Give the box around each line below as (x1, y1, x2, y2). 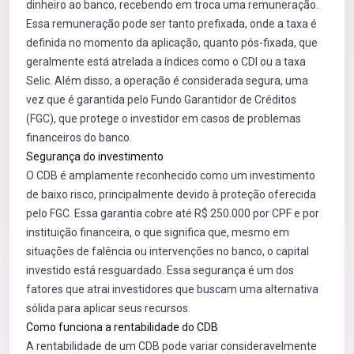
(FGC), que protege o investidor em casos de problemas (26, 112, 301, 125)
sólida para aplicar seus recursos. (26, 302, 190, 314)
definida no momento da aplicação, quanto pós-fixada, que (26, 36, 318, 49)
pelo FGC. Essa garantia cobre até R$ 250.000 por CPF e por (26, 207, 319, 220)
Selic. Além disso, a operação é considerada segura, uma (26, 74, 308, 87)
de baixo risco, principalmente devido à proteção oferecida (26, 188, 316, 201)
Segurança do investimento (26, 150, 164, 163)
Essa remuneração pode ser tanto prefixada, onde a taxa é (26, 17, 317, 30)
